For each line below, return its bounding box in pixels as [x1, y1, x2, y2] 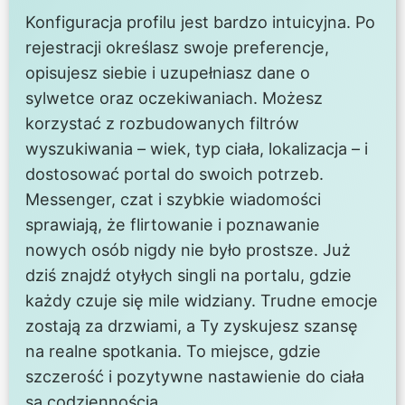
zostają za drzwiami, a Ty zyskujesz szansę [25, 316, 359, 336]
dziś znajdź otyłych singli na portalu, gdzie [25, 265, 353, 286]
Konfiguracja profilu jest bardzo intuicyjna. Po [25, 12, 376, 33]
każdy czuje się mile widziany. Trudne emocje [25, 290, 379, 311]
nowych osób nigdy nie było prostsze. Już [25, 240, 352, 260]
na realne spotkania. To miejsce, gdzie [25, 341, 322, 362]
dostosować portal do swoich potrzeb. [25, 164, 325, 184]
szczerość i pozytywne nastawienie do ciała [25, 366, 365, 387]
